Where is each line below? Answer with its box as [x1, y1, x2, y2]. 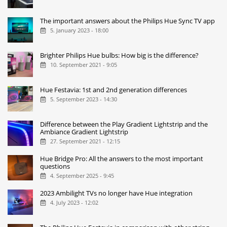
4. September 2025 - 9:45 [50, 172, 114, 180]
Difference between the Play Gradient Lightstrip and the [40, 119, 208, 129]
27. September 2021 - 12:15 [50, 137, 120, 145]
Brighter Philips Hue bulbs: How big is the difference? [40, 50, 199, 60]
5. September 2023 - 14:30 [50, 95, 117, 103]
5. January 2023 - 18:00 [50, 26, 108, 34]
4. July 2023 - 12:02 [50, 199, 98, 207]
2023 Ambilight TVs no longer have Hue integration [40, 188, 193, 198]
